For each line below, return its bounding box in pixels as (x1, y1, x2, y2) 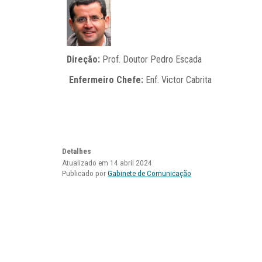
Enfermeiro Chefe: (69, 74, 143, 86)
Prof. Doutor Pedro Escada (100, 54, 202, 65)
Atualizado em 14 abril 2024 (62, 158, 152, 168)
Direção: (67, 54, 100, 65)
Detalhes (62, 147, 91, 156)
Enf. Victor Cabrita (143, 74, 212, 86)
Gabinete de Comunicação (108, 169, 191, 178)
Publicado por (62, 169, 108, 178)
